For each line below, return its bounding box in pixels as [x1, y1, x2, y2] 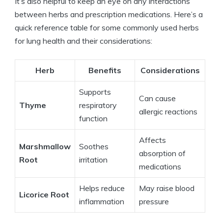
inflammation [79, 196, 124, 206]
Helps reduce [79, 183, 125, 193]
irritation [79, 154, 108, 165]
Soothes [79, 141, 109, 151]
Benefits [88, 65, 121, 75]
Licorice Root [19, 189, 69, 199]
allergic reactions [139, 106, 197, 116]
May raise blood [139, 183, 194, 193]
